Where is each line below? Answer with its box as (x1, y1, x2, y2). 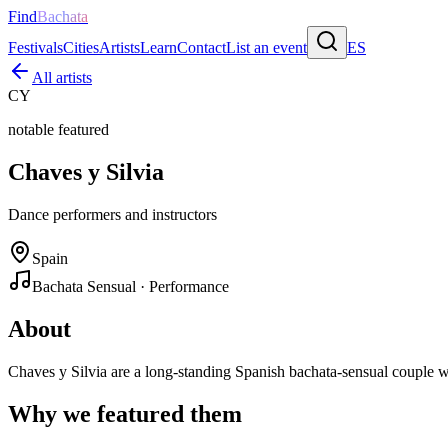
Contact (177, 39, 226, 56)
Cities (63, 39, 99, 56)
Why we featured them (8, 400, 242, 427)
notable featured (8, 121, 109, 138)
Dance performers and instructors (8, 205, 217, 223)
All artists (32, 69, 92, 86)
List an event (226, 39, 307, 56)
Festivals (8, 39, 63, 56)
